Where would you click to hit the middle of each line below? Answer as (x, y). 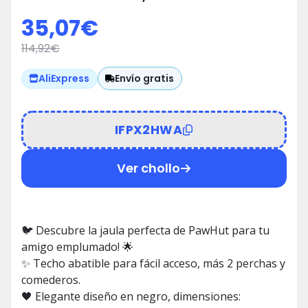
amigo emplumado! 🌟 (77, 247)
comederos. (51, 280)
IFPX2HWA (148, 130)
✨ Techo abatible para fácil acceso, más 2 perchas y (153, 264)
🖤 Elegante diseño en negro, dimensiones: (131, 297)
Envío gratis (145, 78)
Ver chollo (148, 168)
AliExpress (64, 79)
